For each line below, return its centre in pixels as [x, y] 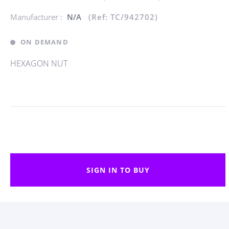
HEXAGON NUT [39, 63]
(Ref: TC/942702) [123, 17]
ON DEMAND [44, 42]
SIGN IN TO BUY [118, 170]
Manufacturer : [37, 17]
